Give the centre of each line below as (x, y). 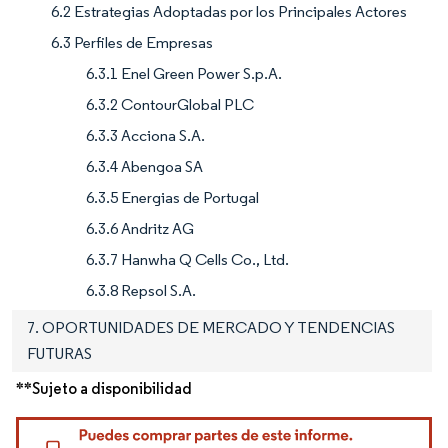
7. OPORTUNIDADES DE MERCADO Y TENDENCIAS (211, 327)
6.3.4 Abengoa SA (144, 166)
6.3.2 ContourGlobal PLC (170, 104)
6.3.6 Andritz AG (140, 228)
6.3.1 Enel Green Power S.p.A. (184, 73)
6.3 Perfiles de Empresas (132, 42)
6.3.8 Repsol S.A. (141, 290)
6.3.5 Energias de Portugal (172, 197)
